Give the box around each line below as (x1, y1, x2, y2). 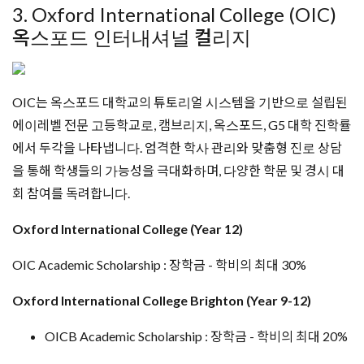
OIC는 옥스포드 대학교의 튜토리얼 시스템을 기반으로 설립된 (12, 94, 348, 110)
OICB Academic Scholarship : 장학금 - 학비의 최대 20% (45, 328, 348, 344)
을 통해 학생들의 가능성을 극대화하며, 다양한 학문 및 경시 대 (12, 162, 344, 178)
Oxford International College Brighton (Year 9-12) (12, 292, 311, 308)
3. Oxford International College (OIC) (12, 2, 336, 26)
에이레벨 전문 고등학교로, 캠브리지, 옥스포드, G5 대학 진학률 (12, 117, 351, 132)
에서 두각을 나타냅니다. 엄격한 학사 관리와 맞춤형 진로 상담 (12, 140, 342, 155)
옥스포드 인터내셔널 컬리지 (12, 25, 251, 49)
